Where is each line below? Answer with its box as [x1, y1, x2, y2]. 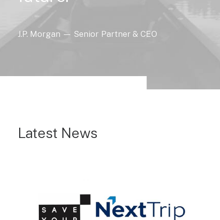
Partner [101, 29, 131, 39]
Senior [74, 29, 99, 39]
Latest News [18, 124, 98, 141]
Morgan [30, 29, 61, 39]
